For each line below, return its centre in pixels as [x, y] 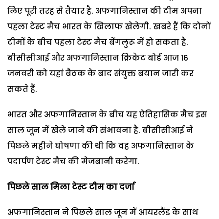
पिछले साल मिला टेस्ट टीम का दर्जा [71, 187]
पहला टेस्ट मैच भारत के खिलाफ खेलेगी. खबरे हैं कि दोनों [109, 26]
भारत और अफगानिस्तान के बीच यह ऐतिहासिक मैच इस [107, 114]
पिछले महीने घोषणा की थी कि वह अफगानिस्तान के [101, 146]
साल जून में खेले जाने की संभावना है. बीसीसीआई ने [100, 130]
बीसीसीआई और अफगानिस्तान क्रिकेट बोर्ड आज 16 [98, 58]
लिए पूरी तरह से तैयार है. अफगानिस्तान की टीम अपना [105, 11]
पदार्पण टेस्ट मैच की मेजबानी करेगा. [73, 161]
